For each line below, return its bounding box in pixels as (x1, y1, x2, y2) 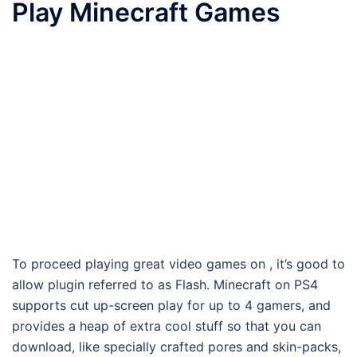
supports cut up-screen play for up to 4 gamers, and (12, 297, 331, 314)
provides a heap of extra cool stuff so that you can (12, 318, 321, 335)
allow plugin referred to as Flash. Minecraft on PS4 (12, 277, 318, 293)
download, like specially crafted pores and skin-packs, (12, 339, 341, 355)
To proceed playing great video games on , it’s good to (12, 256, 345, 273)
